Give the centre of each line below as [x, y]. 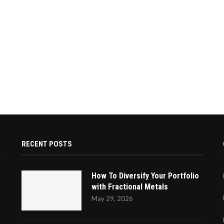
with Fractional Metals [129, 187]
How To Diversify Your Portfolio [145, 176]
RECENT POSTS [46, 144]
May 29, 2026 [112, 199]
